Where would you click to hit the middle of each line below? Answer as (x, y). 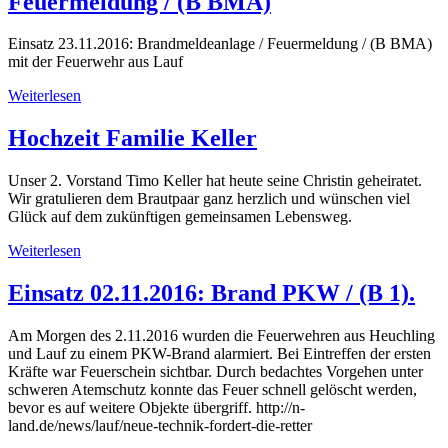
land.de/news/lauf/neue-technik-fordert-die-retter (160, 426)
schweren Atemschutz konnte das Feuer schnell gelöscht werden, (212, 390)
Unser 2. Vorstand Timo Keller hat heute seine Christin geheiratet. (215, 181)
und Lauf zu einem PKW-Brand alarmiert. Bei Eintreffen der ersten (219, 354)
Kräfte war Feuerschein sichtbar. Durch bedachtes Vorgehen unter (215, 372)
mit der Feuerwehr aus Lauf (95, 62)
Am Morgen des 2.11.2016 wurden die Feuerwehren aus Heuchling (221, 336)
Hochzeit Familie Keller (132, 138)
